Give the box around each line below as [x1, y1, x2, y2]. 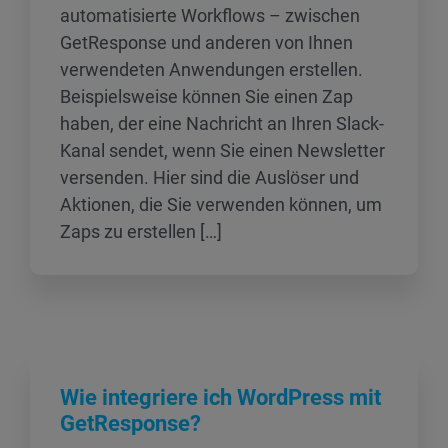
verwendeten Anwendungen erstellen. [60, 59, 363, 80]
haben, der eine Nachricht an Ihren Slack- [60, 113, 384, 134]
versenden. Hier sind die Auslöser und [60, 167, 359, 188]
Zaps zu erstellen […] [60, 221, 222, 242]
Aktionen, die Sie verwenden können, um [60, 194, 382, 215]
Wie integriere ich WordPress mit [60, 385, 381, 410]
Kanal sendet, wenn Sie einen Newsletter [60, 140, 385, 161]
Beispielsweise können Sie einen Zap [60, 86, 353, 107]
